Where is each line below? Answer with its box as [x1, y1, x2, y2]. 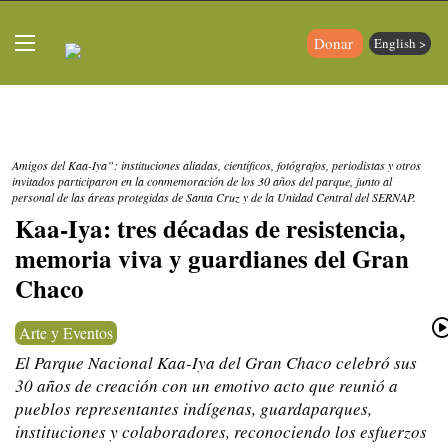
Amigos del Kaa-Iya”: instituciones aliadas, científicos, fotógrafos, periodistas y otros [12, 157, 421, 173]
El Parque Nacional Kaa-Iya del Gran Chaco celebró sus [15, 351, 417, 374]
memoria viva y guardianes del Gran [15, 240, 409, 277]
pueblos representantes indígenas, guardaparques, [15, 397, 372, 420]
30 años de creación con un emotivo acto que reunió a [15, 374, 398, 397]
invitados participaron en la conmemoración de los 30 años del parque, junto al [12, 173, 392, 189]
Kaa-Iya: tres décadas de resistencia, [15, 210, 405, 247]
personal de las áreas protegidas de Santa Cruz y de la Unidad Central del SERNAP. [12, 189, 416, 205]
